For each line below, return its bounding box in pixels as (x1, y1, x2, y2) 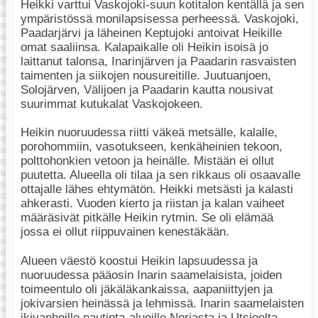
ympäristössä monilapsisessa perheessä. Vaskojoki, (21, 12, 299, 26)
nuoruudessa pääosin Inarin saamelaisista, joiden (21, 268, 282, 282)
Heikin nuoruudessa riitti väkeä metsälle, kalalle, (21, 126, 278, 140)
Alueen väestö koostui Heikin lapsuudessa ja (21, 253, 258, 268)
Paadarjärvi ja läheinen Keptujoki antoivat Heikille (21, 26, 282, 40)
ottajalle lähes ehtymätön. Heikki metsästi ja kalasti (21, 182, 293, 197)
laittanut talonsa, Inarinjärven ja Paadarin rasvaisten (21, 55, 296, 69)
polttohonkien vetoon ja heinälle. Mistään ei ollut (21, 154, 274, 168)
